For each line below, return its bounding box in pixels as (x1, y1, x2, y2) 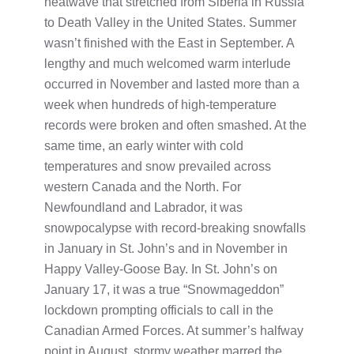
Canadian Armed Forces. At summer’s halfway (44, 323, 303, 337)
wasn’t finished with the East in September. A (44, 36, 294, 50)
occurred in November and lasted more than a (44, 77, 299, 91)
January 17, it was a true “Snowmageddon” (44, 282, 284, 296)
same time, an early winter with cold (44, 138, 243, 153)
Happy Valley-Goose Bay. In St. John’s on (44, 262, 277, 276)
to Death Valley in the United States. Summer (44, 15, 296, 29)
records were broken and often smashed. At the (44, 118, 307, 132)
